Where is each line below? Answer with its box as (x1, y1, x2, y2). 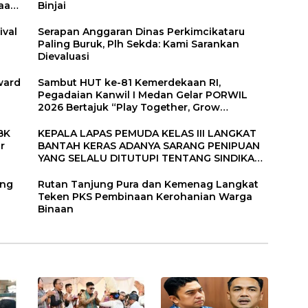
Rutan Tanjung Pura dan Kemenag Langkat (38, 177, 259, 190)
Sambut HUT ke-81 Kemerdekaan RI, (38, 76, 221, 89)
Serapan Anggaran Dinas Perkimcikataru (38, 25, 245, 38)
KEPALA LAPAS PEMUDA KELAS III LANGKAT (38, 126, 257, 140)
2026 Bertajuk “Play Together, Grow (38, 100, 221, 113)
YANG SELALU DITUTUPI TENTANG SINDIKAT (38, 151, 262, 164)
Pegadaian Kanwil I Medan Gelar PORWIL (38, 88, 248, 101)
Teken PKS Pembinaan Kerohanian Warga (38, 190, 253, 203)
